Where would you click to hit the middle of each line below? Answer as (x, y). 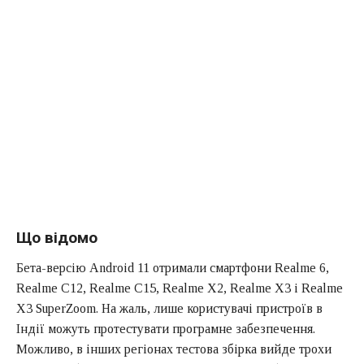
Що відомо (57, 238)
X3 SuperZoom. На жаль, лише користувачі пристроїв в (169, 308)
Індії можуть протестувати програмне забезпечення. (166, 328)
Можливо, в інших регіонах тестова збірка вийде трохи (174, 349)
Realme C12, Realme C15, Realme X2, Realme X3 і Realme (180, 288)
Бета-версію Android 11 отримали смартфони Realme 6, (173, 267)
